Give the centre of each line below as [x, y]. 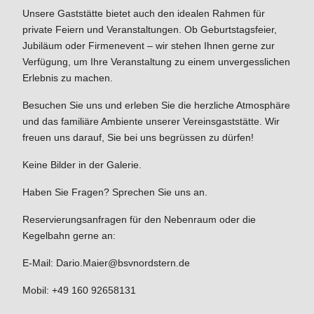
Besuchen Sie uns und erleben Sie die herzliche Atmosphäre [156, 105]
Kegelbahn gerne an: [69, 235]
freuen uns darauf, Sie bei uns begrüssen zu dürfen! [138, 137]
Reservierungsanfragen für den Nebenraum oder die [139, 219]
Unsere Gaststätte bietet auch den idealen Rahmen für [144, 13]
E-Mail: [39, 263]
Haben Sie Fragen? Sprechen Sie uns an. [115, 192]
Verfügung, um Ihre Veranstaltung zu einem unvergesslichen [156, 62]
